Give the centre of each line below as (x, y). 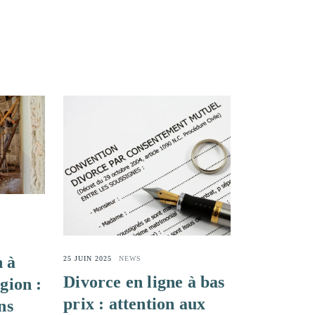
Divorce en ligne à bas (144, 282)
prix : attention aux (135, 303)
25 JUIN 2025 (88, 258)
